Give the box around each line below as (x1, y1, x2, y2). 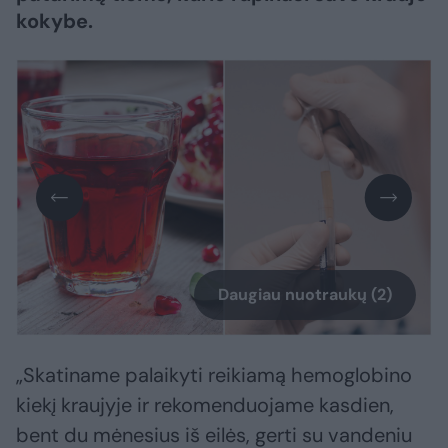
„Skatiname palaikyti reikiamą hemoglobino (16, 362, 412, 389)
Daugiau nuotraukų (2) (218, 284, 392, 306)
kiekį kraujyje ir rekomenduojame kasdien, (16, 392, 394, 419)
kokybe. (16, 8, 93, 34)
